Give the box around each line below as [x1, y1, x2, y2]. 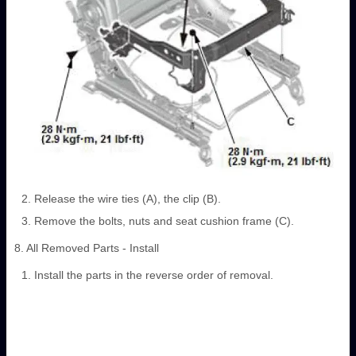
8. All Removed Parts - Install [14, 241, 159, 254]
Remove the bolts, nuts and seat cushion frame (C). [34, 214, 294, 227]
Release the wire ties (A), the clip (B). [34, 192, 221, 205]
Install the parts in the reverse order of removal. [34, 268, 273, 281]
